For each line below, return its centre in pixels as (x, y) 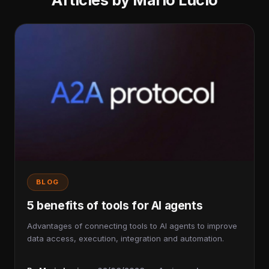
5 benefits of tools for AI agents (115, 205)
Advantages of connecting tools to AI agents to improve (132, 225)
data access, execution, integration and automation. (125, 238)
